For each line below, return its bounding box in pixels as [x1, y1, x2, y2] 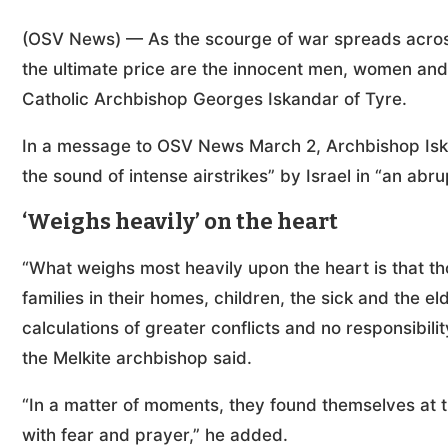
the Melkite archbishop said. [22, 348, 257, 368]
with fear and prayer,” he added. [22, 425, 293, 445]
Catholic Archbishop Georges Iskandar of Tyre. [22, 89, 407, 109]
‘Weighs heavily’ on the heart [22, 208, 338, 235]
